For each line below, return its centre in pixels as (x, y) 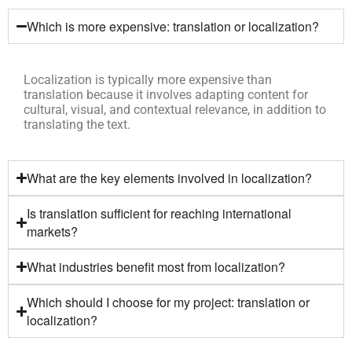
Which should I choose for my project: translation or (169, 302)
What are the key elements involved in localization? (170, 178)
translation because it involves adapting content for (166, 95)
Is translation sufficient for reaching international (159, 214)
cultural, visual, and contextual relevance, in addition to (175, 110)
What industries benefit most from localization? (156, 267)
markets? (53, 232)
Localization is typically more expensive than (148, 80)
